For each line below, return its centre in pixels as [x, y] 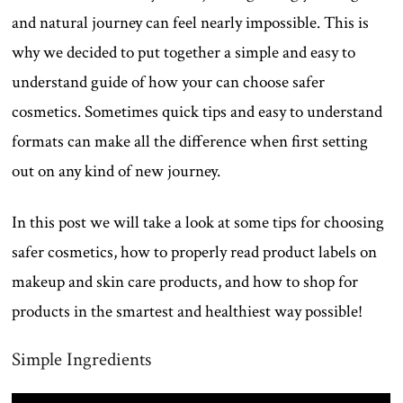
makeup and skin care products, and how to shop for [185, 282]
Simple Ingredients [82, 359]
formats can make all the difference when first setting [190, 141]
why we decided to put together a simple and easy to [184, 52]
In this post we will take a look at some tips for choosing [198, 222]
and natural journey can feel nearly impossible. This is [191, 22]
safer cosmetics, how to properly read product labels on [195, 252]
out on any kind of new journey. [116, 171]
